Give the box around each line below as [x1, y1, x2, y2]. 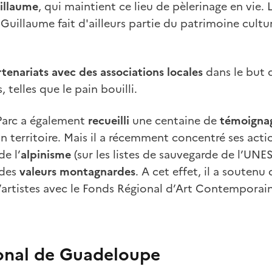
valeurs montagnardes [19, 163, 135, 180]
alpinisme [21, 146, 74, 163]
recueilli [88, 112, 132, 129]
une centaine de [132, 112, 220, 129]
